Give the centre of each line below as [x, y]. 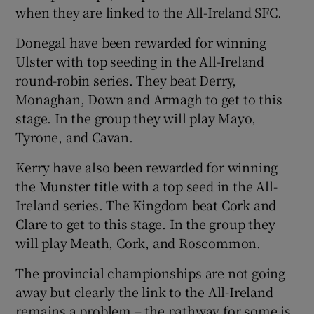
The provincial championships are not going [151, 273]
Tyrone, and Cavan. [74, 137]
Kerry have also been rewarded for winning [147, 167]
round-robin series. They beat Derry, [126, 80]
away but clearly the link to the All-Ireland [144, 292]
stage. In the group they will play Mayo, [136, 118]
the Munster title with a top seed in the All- [146, 186]
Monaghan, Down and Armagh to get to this [149, 99]
